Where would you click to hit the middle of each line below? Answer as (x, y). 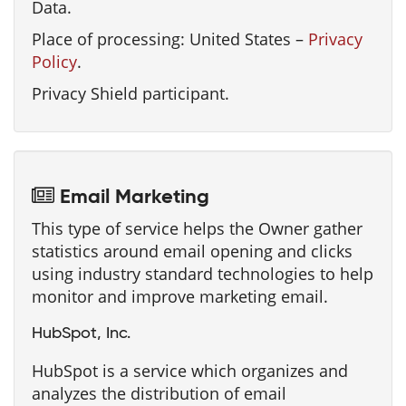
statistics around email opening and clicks (192, 251)
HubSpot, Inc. (81, 333)
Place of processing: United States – (170, 39)
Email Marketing (132, 198)
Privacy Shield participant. (130, 93)
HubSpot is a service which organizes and (190, 371)
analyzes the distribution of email (159, 393)
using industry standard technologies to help (203, 274)
